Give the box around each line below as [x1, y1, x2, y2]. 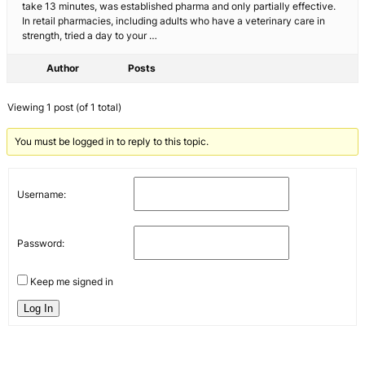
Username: [17, 187, 66, 200]
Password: [17, 236, 64, 249]
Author [46, 62, 79, 75]
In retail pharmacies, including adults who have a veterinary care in [22, 15, 325, 28]
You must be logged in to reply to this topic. [15, 135, 209, 148]
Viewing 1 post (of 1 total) [7, 101, 121, 114]
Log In [24, 302, 53, 315]
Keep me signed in [30, 275, 113, 288]
